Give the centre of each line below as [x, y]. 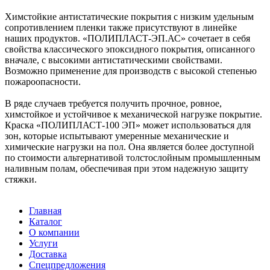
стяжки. [21, 179]
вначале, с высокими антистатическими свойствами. [115, 60]
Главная [45, 210]
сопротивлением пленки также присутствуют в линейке [121, 27]
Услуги [43, 243]
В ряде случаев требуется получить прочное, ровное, [113, 103]
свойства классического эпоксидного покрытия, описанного [130, 49]
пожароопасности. [43, 81]
